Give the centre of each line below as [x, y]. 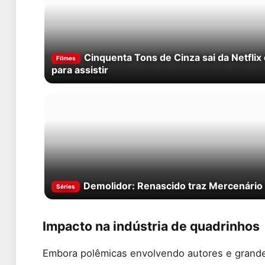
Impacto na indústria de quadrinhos [151, 226]
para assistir [80, 70]
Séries [66, 187]
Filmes [66, 58]
